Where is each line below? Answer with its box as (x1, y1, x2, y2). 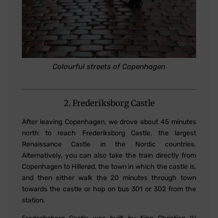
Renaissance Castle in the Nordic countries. (22, 140, 196, 148)
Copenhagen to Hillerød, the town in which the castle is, (22, 162, 196, 171)
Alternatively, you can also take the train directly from (22, 151, 196, 160)
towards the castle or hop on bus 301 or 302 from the (22, 184, 196, 193)
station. (22, 196, 45, 204)
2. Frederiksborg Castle (63, 97, 155, 109)
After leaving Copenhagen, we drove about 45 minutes (22, 117, 196, 126)
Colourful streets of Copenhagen (53, 62, 165, 71)
